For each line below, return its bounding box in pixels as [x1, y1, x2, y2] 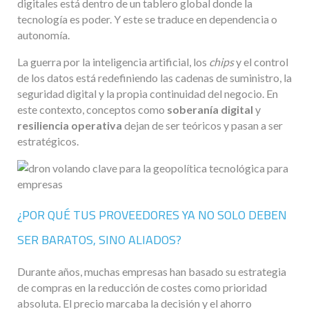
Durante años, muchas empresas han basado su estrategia [17, 265, 286, 279]
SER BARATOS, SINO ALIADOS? [17, 230, 181, 250]
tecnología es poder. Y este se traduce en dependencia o [17, 12, 277, 26]
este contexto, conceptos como [17, 103, 167, 117]
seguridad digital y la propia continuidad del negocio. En [17, 87, 278, 101]
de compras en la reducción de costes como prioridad [17, 281, 267, 295]
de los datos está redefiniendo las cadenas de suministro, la [17, 71, 292, 85]
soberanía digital [167, 103, 253, 117]
